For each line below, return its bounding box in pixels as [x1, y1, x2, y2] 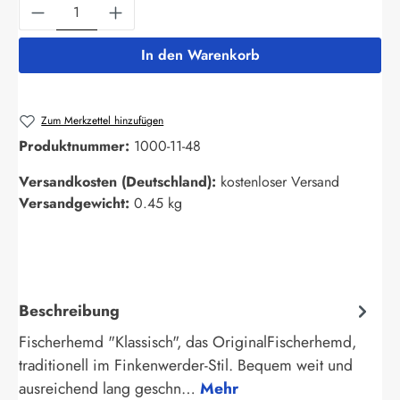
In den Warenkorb [140, 44, 260, 65]
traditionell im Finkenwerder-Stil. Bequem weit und [19, 354, 353, 378]
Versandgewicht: [19, 193, 134, 214]
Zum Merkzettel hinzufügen [41, 112, 164, 129]
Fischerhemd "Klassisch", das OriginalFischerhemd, [19, 330, 356, 354]
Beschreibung [19, 298, 120, 322]
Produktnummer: [19, 136, 134, 157]
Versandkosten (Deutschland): [19, 171, 221, 193]
